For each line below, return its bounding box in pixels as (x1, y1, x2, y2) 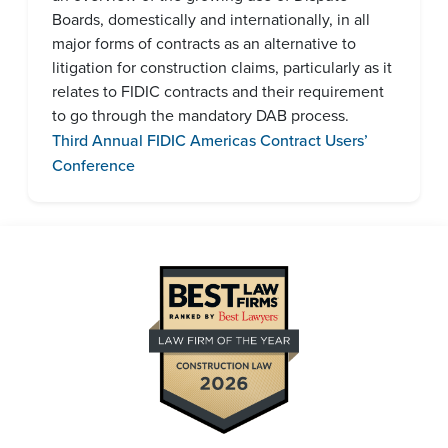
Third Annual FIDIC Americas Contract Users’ (52, 129, 368, 151)
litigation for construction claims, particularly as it (52, 56, 392, 79)
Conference (52, 154, 135, 176)
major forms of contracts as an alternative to (52, 32, 356, 55)
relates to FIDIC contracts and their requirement (52, 80, 384, 103)
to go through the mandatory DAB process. (52, 104, 349, 127)
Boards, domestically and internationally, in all (52, 8, 370, 31)
